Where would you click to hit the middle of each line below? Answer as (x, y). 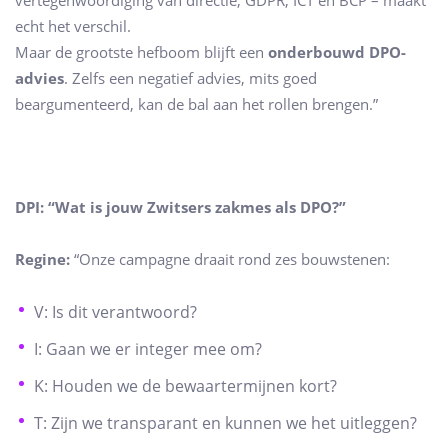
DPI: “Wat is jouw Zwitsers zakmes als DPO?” (180, 207)
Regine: (42, 258)
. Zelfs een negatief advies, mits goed (190, 78)
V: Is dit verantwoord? (115, 312)
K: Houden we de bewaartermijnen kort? (185, 386)
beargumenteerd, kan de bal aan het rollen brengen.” (196, 104)
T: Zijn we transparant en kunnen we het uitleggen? (225, 423)
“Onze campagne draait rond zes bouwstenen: (230, 258)
